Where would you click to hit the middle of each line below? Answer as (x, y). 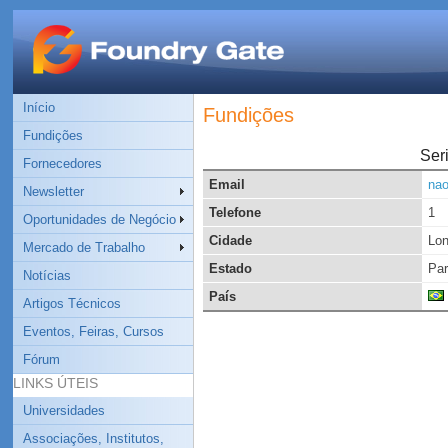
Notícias (46, 275)
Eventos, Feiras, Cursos (93, 331)
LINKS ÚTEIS (55, 383)
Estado (230, 268)
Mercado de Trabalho (83, 247)
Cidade (230, 240)
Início (38, 107)
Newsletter (53, 191)
